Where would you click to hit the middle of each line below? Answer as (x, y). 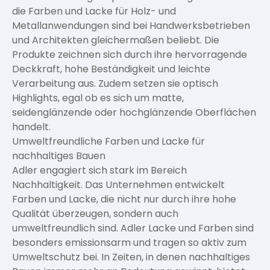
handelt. (31, 127)
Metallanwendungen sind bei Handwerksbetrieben (131, 26)
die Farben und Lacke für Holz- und (94, 11)
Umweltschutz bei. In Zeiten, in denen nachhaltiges (131, 257)
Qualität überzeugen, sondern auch (95, 214)
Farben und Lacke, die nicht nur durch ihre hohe (124, 199)
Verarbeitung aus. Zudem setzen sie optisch (115, 83)
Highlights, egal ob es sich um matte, (98, 98)
